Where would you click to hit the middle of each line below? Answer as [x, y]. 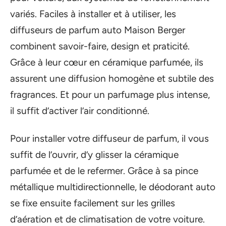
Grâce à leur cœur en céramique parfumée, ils [107, 63]
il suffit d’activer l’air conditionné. [80, 111]
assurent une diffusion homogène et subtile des [112, 79]
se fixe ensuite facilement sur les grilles [93, 203]
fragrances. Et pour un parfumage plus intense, [110, 95]
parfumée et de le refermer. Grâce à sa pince [104, 171]
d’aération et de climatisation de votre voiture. [107, 219]
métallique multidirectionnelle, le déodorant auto [113, 187]
